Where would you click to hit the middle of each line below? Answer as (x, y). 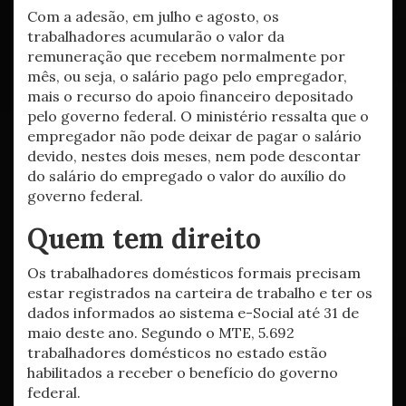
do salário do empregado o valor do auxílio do (187, 176)
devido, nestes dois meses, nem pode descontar (194, 156)
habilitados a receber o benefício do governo (183, 372)
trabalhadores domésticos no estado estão (177, 353)
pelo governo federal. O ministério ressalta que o (198, 116)
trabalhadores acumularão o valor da (156, 36)
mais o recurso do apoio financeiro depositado (190, 96)
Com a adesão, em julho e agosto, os (153, 16)
